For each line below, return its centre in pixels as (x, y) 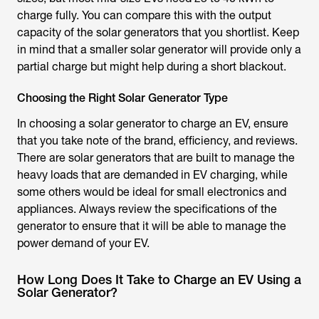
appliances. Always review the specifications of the (147, 209)
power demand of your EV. (83, 244)
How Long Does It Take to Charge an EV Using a (159, 280)
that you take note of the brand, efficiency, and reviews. (157, 141)
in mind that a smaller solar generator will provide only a (159, 50)
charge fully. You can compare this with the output (144, 16)
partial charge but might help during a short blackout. (152, 67)
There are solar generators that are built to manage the (156, 158)
